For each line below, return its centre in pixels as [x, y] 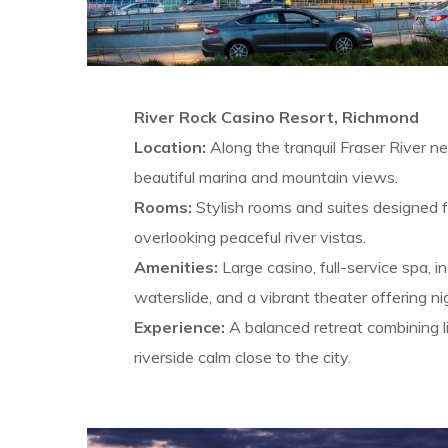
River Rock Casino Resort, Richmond [276, 116]
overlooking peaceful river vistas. [249, 236]
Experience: [179, 326]
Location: [169, 146]
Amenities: [175, 266]
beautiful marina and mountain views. [265, 176]
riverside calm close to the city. [242, 356]
